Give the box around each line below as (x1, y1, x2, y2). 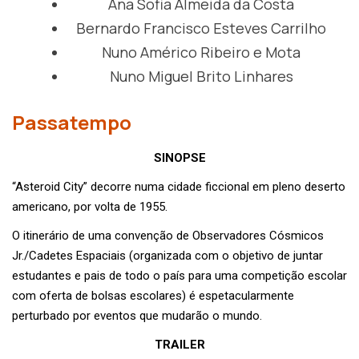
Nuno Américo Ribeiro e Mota (102, 42, 301, 62)
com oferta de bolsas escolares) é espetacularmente (12, 288, 294, 303)
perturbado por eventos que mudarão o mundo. (12, 308, 262, 323)
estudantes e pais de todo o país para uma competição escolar (12, 268, 347, 283)
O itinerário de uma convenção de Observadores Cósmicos (12, 228, 324, 243)
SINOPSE (153, 150, 206, 165)
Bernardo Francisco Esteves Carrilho (76, 18, 326, 38)
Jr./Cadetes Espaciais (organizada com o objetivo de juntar (12, 248, 323, 263)
